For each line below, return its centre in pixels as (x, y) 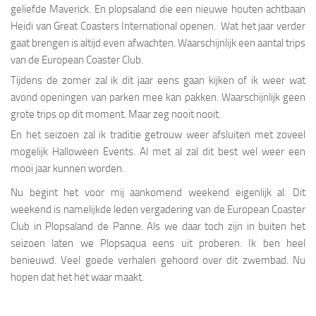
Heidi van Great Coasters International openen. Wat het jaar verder (158, 26)
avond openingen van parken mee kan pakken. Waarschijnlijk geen (158, 98)
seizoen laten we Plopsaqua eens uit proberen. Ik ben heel (158, 244)
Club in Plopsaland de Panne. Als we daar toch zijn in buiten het (158, 227)
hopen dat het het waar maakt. (77, 278)
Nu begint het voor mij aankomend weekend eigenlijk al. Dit (158, 193)
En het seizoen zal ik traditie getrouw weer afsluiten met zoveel (158, 135)
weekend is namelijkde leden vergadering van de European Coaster (158, 210)
